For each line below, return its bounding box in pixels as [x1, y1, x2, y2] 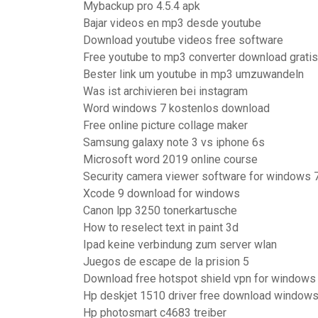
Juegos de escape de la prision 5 [83, 255, 249, 268]
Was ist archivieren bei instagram [83, 84, 248, 98]
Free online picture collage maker [83, 119, 248, 132]
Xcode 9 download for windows [83, 187, 240, 200]
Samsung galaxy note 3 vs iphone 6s [83, 136, 265, 149]
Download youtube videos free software [83, 33, 283, 47]
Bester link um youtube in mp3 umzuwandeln [83, 67, 304, 81]
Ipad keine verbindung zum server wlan [83, 238, 277, 251]
